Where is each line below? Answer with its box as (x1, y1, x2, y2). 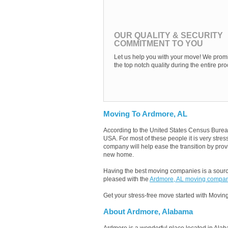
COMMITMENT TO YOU (114, 39, 203, 48)
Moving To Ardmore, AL (103, 110, 187, 118)
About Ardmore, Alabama (103, 208, 193, 216)
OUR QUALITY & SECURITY (114, 31, 223, 40)
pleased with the (103, 176, 150, 183)
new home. (103, 151, 134, 158)
